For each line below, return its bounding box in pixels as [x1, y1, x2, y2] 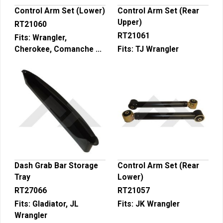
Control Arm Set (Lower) [14, 6, 105, 15]
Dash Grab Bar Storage [14, 161, 98, 170]
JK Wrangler [135, 200, 180, 209]
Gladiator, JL [32, 200, 79, 209]
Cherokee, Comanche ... [14, 45, 102, 54]
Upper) [117, 18, 142, 27]
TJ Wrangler [135, 45, 179, 54]
